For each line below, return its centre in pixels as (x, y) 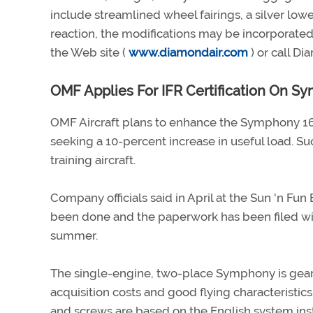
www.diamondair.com (188, 52)
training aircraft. (93, 160)
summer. (74, 235)
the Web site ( (88, 52)
